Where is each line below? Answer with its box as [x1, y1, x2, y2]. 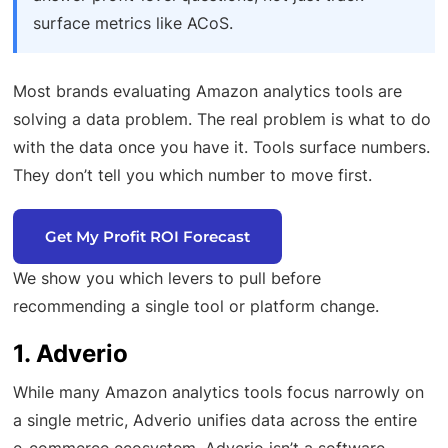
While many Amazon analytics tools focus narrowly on [13, 381, 425, 402]
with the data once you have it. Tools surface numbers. [13, 136, 431, 157]
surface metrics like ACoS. [33, 12, 234, 33]
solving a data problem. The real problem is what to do [13, 108, 432, 129]
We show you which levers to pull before [13, 267, 322, 288]
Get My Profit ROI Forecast [45, 226, 251, 246]
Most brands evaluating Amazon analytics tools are [13, 80, 403, 101]
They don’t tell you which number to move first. [13, 164, 373, 185]
